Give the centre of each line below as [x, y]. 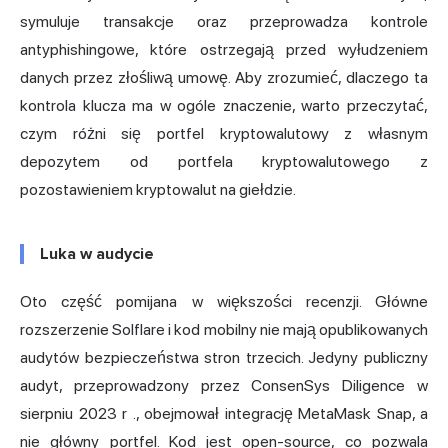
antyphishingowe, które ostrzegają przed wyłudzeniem [224, 50]
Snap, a [399, 414]
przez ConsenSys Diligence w [314, 386]
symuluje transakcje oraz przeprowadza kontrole [224, 22]
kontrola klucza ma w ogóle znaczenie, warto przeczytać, [224, 106]
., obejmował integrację [212, 414]
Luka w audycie [97, 254]
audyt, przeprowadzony [110, 386]
